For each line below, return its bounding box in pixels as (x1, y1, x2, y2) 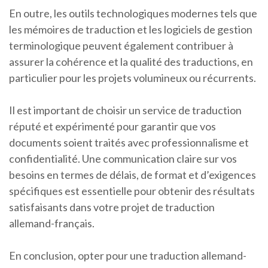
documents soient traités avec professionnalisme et (9, 136, 249, 149)
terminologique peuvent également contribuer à (9, 39, 233, 52)
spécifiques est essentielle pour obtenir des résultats (9, 184, 255, 197)
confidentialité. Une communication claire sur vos (9, 152, 237, 165)
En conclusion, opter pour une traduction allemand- (9, 249, 246, 262)
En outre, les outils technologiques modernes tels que (9, 7, 257, 20)
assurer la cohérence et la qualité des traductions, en (9, 55, 253, 68)
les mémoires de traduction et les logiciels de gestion (9, 23, 252, 36)
